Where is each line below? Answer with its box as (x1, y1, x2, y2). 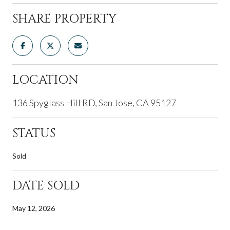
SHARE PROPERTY (12, 10, 117, 27)
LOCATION (12, 71, 79, 88)
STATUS (12, 125, 55, 142)
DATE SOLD (12, 177, 80, 194)
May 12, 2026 (12, 203, 55, 213)
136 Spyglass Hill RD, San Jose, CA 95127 (12, 97, 176, 108)
